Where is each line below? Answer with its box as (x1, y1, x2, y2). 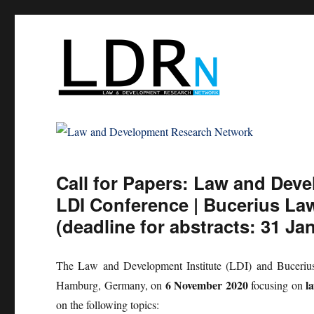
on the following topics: (56, 297, 160, 313)
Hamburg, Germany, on (56, 278, 165, 293)
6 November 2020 (165, 277, 248, 294)
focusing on (247, 278, 306, 293)
